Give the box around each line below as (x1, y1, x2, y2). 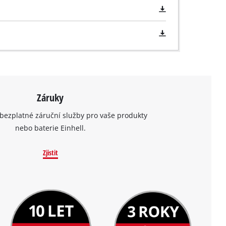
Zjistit (42, 147, 58, 157)
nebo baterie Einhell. (15, 123, 86, 133)
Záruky (37, 90, 64, 105)
